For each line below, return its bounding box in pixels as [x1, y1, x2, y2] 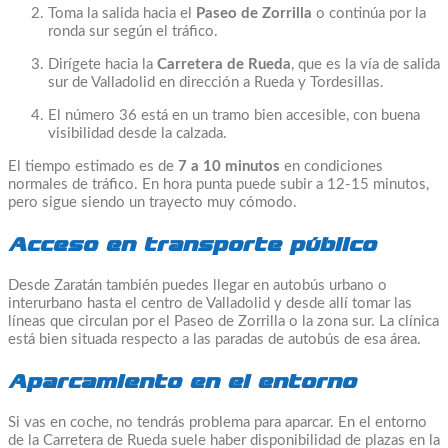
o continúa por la [312, 6, 426, 22]
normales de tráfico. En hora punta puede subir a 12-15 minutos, [8, 177, 429, 193]
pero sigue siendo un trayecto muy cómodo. [8, 195, 297, 211]
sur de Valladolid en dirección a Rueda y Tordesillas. [48, 75, 384, 91]
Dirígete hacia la [48, 57, 157, 73]
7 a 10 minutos [178, 159, 280, 175]
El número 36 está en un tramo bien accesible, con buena [48, 108, 420, 124]
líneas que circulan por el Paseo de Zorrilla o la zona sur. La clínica [8, 314, 439, 330]
